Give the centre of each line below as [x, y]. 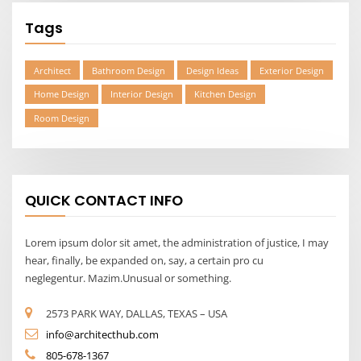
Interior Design [142, 94]
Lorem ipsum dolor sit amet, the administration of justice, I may [177, 242]
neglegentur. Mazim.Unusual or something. [129, 278]
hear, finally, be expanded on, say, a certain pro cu [145, 260]
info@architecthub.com [103, 334]
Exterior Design [292, 70]
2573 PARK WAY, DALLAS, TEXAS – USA [137, 313]
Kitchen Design [226, 94]
